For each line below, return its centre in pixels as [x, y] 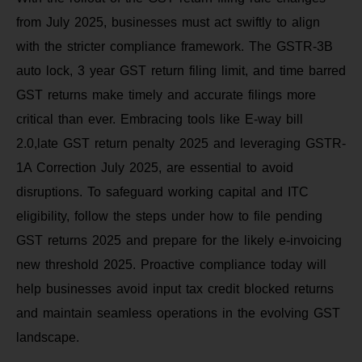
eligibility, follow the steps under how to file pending [169, 217]
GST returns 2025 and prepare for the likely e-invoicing [179, 241]
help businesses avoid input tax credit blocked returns [175, 289]
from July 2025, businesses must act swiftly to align [168, 23]
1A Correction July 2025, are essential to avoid [155, 168]
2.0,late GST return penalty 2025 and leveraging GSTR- [181, 144]
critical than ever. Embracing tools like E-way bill [160, 120]
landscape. [48, 338]
